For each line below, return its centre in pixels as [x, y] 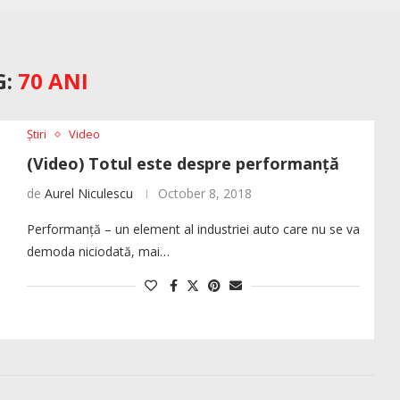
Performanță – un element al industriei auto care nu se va [193, 229]
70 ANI [53, 81]
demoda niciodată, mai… [98, 252]
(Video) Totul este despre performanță [183, 164]
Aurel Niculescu [88, 194]
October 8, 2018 [204, 194]
